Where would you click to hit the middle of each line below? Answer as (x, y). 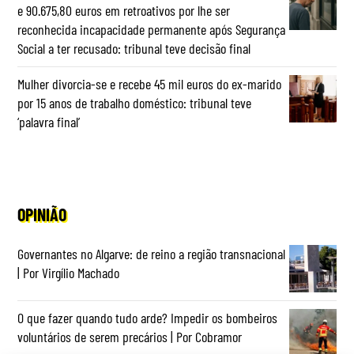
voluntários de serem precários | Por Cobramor (130, 336)
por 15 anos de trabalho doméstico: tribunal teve (135, 102)
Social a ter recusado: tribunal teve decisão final (134, 48)
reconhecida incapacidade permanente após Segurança (152, 29)
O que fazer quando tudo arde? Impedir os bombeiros (148, 317)
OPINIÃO (42, 214)
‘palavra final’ (49, 121)
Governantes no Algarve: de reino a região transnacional (152, 253)
